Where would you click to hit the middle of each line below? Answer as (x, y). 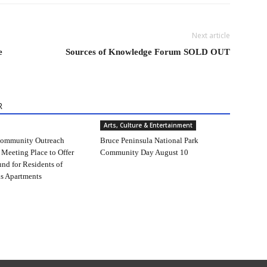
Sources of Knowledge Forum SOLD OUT (148, 52)
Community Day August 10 (144, 153)
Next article (211, 36)
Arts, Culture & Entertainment (148, 125)
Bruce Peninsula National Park (149, 141)
